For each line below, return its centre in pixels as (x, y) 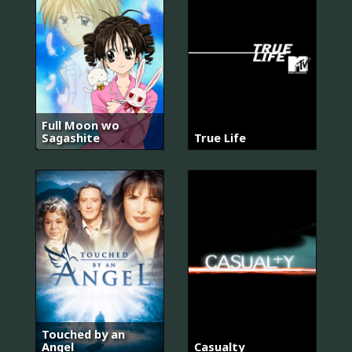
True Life (220, 138)
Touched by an (83, 334)
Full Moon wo (81, 125)
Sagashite (71, 138)
